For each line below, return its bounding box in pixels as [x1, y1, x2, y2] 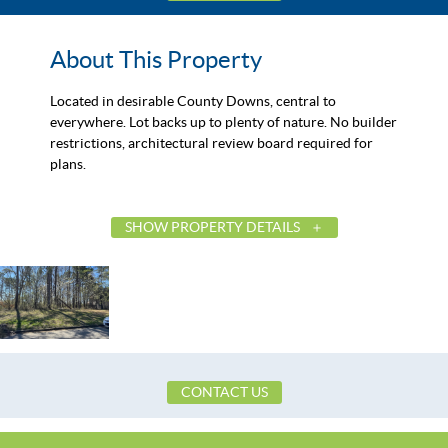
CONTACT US [180, 383, 268, 400]
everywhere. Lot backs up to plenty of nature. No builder [50, 113, 397, 130]
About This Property [50, 45, 262, 73]
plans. [50, 155, 86, 172]
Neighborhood [55, 382, 146, 399]
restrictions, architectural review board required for [50, 134, 373, 151]
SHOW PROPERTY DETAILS [124, 218, 300, 235]
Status [55, 289, 93, 306]
